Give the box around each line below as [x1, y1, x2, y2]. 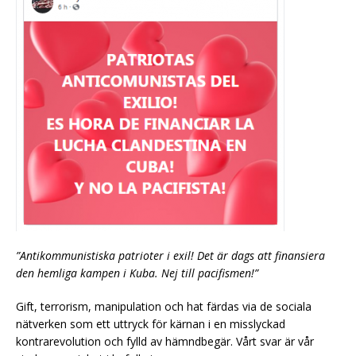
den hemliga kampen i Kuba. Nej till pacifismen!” [16, 265, 258, 281]
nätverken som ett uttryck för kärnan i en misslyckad [16, 315, 285, 331]
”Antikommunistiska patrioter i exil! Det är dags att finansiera [16, 247, 325, 263]
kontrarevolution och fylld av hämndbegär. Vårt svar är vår [16, 333, 314, 349]
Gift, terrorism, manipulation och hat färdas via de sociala [16, 298, 311, 314]
